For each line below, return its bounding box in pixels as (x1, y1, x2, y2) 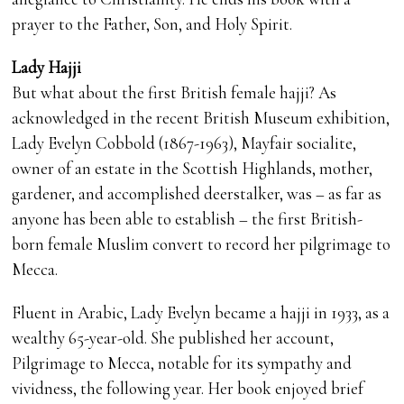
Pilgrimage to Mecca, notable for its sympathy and (12, 353, 353, 374)
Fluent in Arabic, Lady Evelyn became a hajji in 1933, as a (12, 302, 390, 324)
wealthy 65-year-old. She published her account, (12, 327, 335, 349)
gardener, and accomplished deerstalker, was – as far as (12, 183, 382, 205)
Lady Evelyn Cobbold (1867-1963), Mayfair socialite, (12, 133, 357, 154)
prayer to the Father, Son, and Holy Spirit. (12, 14, 293, 35)
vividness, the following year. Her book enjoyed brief (12, 378, 364, 399)
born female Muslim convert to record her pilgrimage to (12, 234, 391, 255)
